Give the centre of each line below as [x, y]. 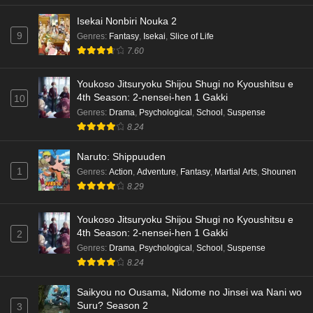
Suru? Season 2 [112, 305]
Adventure [156, 172]
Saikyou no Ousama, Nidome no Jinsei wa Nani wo [189, 292]
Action [121, 172]
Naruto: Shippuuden [121, 156]
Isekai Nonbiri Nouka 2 [127, 21]
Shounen [279, 172]
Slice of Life [192, 37]
